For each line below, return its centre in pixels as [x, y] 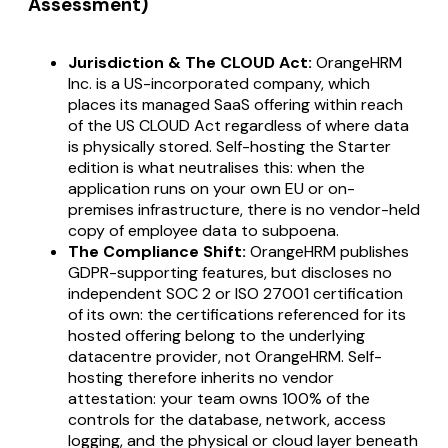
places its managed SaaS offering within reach [235, 104]
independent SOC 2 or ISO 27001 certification [235, 293]
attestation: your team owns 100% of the [219, 398]
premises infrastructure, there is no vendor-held [244, 209]
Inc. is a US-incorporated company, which [219, 83]
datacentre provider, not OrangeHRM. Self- [225, 356]
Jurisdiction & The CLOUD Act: [190, 62]
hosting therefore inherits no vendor [201, 377]
